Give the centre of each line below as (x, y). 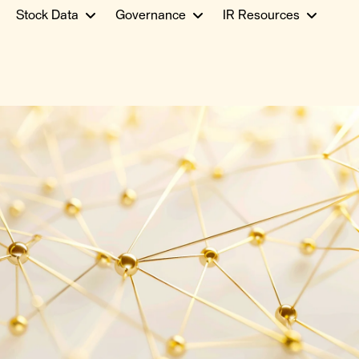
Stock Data (47, 16)
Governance (151, 16)
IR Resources (261, 16)
